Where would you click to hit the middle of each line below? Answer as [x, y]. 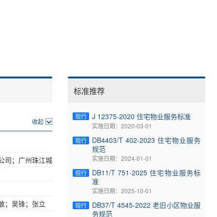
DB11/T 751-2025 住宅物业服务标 [146, 172]
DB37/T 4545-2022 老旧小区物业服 [146, 205]
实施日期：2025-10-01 [122, 190]
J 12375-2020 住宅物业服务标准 [141, 116]
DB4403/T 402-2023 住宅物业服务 [146, 140]
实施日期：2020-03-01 [122, 125]
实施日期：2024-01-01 [122, 158]
